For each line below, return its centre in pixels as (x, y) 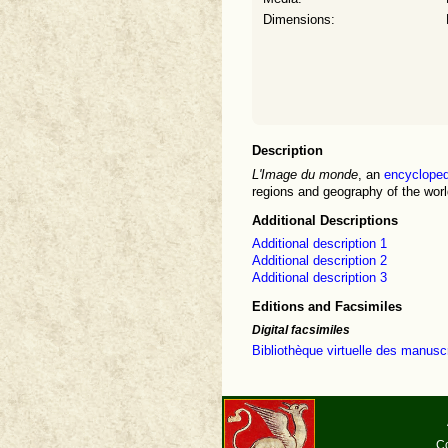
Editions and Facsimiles (327, 306)
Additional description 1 (319, 243)
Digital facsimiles (301, 329)
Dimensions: (299, 20)
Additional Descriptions (325, 220)
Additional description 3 (319, 277)
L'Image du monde (305, 174)
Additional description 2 (319, 260)
